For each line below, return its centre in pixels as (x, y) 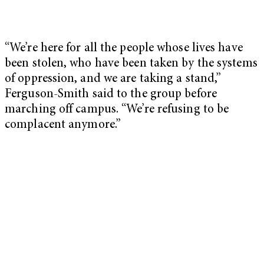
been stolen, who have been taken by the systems (131, 64)
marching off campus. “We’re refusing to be (117, 110)
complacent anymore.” (63, 125)
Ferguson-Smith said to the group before (111, 94)
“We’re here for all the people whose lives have (124, 48)
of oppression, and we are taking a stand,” (113, 79)
